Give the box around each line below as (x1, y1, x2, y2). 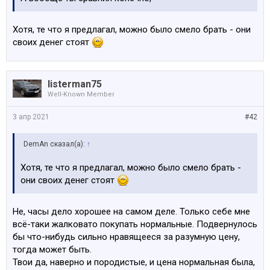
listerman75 (48, 78, 102, 90)
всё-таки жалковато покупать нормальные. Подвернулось (13, 219, 257, 230)
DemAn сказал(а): (24, 140, 87, 148)
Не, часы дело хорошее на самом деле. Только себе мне (13, 206, 250, 217)
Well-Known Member (48, 90, 115, 98)
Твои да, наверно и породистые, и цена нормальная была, (13, 257, 255, 268)
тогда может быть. (13, 244, 92, 255)
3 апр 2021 (13, 113, 49, 121)
